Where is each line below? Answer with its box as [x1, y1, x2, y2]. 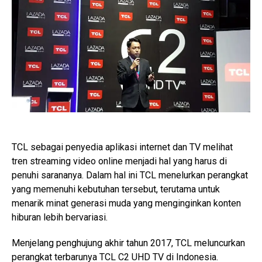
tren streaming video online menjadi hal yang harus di [12, 156, 227, 167]
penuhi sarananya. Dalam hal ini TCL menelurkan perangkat [12, 170, 248, 181]
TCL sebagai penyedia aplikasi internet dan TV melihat [12, 142, 233, 153]
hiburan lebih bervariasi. [12, 212, 108, 223]
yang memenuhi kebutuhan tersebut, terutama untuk [12, 184, 220, 195]
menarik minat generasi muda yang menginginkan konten [12, 198, 241, 209]
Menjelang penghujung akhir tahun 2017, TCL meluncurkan [12, 237, 245, 249]
